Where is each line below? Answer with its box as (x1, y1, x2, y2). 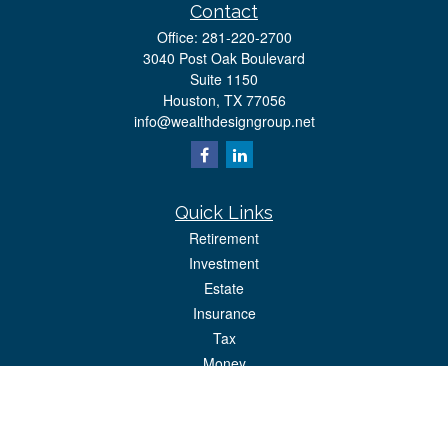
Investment (189, 253, 259, 273)
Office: (156, 27, 202, 47)
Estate (204, 278, 244, 298)
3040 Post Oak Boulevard (143, 48, 305, 68)
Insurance (192, 303, 256, 323)
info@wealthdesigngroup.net (133, 111, 315, 131)
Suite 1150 (190, 69, 258, 89)
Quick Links (175, 202, 273, 223)
